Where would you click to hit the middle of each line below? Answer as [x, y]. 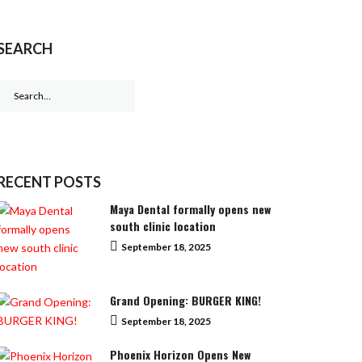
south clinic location [163, 225]
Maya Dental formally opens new [190, 208]
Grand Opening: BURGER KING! [185, 300]
